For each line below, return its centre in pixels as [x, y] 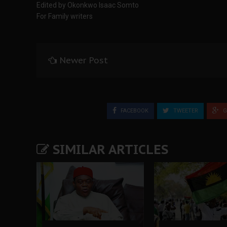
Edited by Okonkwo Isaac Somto [88, 5]
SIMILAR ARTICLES [109, 149]
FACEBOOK [134, 110]
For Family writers [65, 16]
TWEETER [185, 110]
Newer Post [84, 60]
